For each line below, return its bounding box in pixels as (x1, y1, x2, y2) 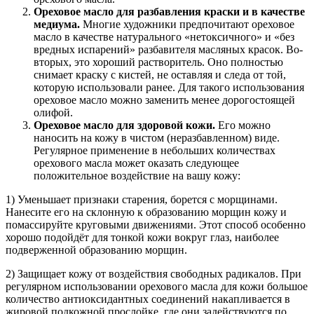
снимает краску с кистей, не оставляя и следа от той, (34, 68, 286, 81)
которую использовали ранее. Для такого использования (34, 81, 304, 93)
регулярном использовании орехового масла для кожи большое (6, 280, 308, 292)
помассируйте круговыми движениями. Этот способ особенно (6, 218, 306, 231)
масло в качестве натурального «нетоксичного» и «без (34, 30, 294, 43)
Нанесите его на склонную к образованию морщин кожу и (6, 205, 287, 218)
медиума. (34, 18, 80, 30)
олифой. (34, 106, 73, 118)
